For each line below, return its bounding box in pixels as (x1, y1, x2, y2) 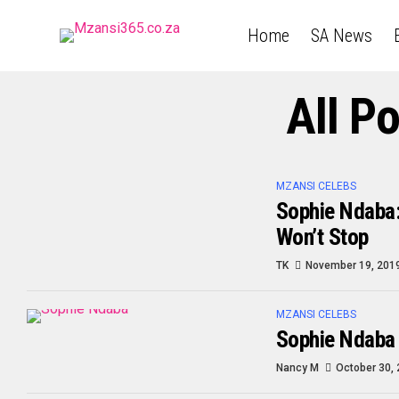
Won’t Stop (276, 224, 369, 250)
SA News (311, 25, 372, 46)
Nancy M (276, 362, 319, 374)
